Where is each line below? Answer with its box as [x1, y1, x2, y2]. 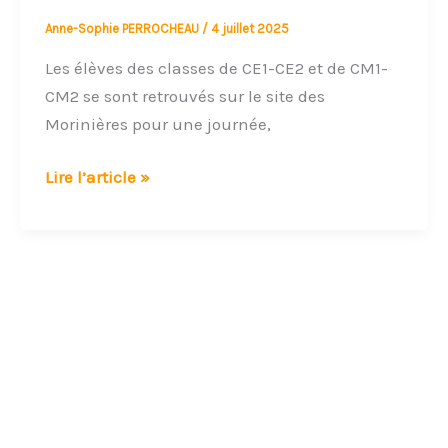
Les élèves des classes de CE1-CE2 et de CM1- [45, 57, 389, 78]
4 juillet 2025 [211, 21, 290, 37]
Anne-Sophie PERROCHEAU [45, 21, 203, 37]
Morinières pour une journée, [45, 113, 272, 134]
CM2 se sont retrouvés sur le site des [45, 85, 326, 106]
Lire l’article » [45, 167, 151, 188]
